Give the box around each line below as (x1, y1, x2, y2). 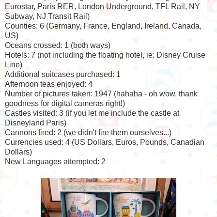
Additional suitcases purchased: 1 (5, 70, 121, 78)
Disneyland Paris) (5, 118, 68, 127)
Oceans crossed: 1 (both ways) (5, 41, 110, 49)
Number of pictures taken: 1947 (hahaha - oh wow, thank (5, 89, 198, 98)
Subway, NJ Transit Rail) (5, 12, 90, 20)
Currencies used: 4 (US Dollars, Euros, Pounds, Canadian (5, 138, 204, 146)
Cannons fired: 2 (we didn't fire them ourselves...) (5, 128, 171, 137)
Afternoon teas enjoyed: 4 (5, 79, 94, 88)
